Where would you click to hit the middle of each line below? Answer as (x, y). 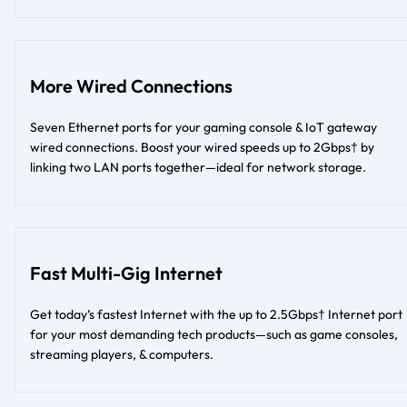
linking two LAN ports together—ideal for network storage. (198, 167)
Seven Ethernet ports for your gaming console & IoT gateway (203, 127)
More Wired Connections (131, 85)
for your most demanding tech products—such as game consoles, (214, 334)
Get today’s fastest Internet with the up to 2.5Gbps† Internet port (216, 314)
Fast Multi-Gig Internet (126, 273)
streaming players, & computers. (122, 354)
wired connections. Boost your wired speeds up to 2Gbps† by (202, 147)
